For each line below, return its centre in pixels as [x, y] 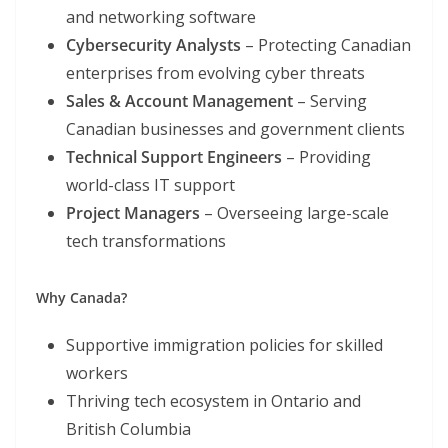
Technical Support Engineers [174, 157]
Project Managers [133, 213]
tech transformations [146, 241]
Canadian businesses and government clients [235, 129]
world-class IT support [150, 185]
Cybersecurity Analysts [153, 45]
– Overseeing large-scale [294, 213]
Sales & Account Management [179, 101]
